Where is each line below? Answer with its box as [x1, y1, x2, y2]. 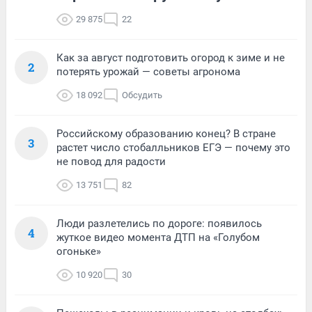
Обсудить [122, 89, 162, 100]
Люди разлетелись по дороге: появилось [56, 217, 262, 230]
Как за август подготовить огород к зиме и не [56, 51, 285, 64]
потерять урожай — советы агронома [56, 65, 240, 78]
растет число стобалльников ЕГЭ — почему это [56, 141, 290, 154]
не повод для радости [56, 155, 166, 168]
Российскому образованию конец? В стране [56, 127, 276, 140]
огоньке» [56, 244, 101, 258]
